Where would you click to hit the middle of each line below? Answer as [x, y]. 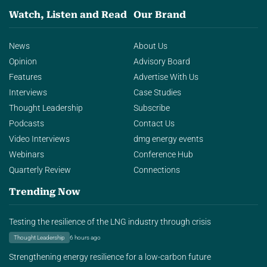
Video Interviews [39, 139]
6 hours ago [85, 238]
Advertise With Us [166, 77]
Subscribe [152, 108]
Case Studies [157, 92]
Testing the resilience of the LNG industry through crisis [110, 222]
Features [25, 77]
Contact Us [154, 123]
